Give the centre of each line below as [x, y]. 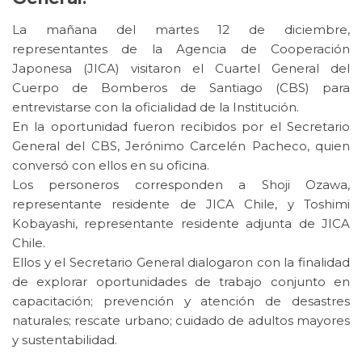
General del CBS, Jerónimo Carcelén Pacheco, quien [181, 146]
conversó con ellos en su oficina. [111, 166]
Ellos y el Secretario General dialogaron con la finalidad [181, 263]
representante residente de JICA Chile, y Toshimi [181, 204]
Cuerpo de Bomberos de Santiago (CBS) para [181, 88]
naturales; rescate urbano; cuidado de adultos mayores [181, 321]
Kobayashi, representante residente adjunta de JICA [181, 224]
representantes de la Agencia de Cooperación [181, 49]
